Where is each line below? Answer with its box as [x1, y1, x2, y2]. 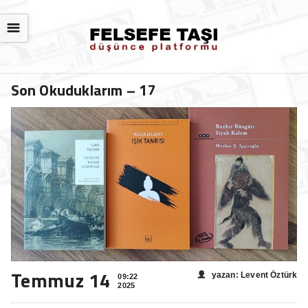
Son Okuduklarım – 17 [10, 78, 156, 102]
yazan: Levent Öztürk [211, 269, 298, 280]
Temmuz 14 [10, 265, 111, 295]
